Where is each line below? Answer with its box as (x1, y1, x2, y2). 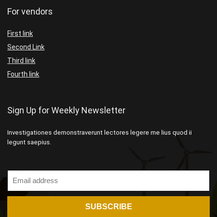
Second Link (7, 43, 45, 51)
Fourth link (7, 70, 39, 78)
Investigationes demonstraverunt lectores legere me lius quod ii (7, 129, 192, 136)
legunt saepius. (7, 139, 51, 146)
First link (7, 30, 33, 37)
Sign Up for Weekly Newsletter (7, 105, 125, 115)
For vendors (7, 6, 53, 16)
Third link (7, 57, 35, 64)
